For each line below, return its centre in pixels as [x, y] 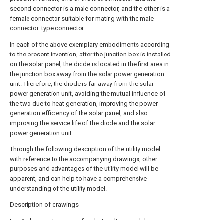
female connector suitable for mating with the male [82, 18]
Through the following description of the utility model [85, 149]
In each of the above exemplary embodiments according [90, 44]
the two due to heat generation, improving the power [84, 103]
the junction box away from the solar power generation [87, 74]
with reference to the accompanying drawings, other [83, 159]
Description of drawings [44, 205]
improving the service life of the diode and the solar [82, 123]
